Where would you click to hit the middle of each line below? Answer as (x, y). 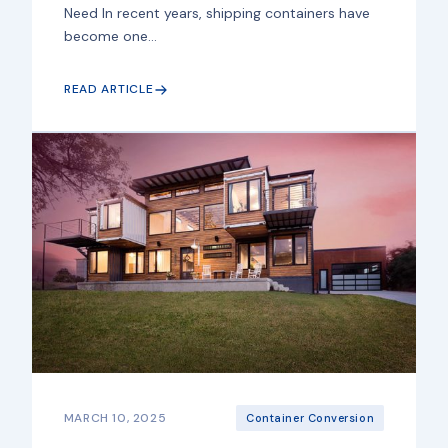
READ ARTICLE (108, 89)
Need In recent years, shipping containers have (216, 13)
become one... (110, 36)
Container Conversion (310, 418)
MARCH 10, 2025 (115, 417)
